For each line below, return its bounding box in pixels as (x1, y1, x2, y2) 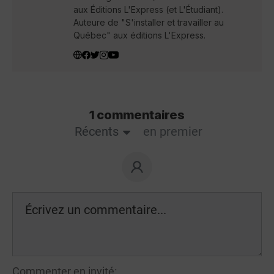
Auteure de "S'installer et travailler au (73, 17, 224, 28)
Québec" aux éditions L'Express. (73, 30, 206, 41)
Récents (75, 124, 119, 139)
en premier (143, 124, 202, 139)
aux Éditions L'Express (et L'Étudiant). (73, 4, 223, 15)
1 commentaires (89, 108, 185, 123)
